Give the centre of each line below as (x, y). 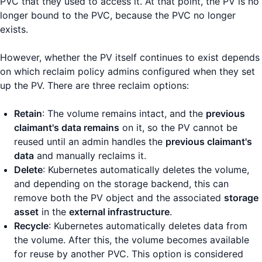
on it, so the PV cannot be (178, 128)
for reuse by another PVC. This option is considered (129, 254)
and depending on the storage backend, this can (121, 184)
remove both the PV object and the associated (119, 198)
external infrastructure (119, 212)
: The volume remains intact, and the (124, 114)
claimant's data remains (67, 128)
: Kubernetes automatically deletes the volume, (146, 170)
